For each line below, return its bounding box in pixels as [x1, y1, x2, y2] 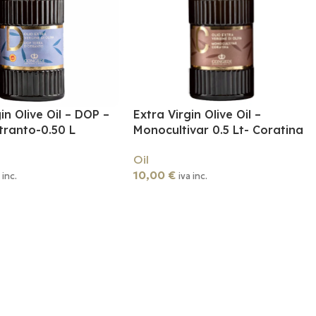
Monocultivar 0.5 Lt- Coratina [133, 122, 304, 137]
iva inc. [178, 170, 208, 182]
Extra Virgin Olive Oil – [133, 107, 262, 121]
